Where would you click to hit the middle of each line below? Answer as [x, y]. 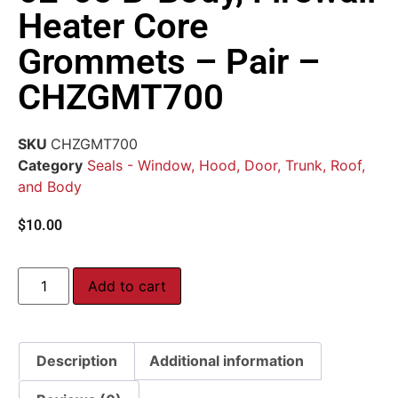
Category [50, 166]
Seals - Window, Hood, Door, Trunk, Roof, [226, 166]
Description [77, 361]
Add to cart [127, 286]
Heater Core [113, 27]
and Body [50, 187]
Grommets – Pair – [169, 62]
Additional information [226, 361]
